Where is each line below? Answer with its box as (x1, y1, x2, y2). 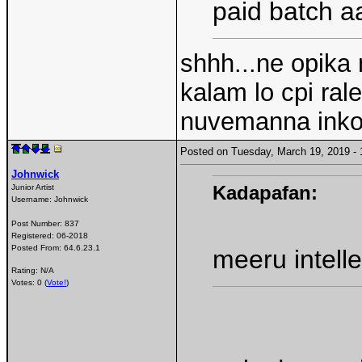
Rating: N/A (11, 266, 54, 276)
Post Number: (11, 218, 65, 228)
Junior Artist (11, 182, 54, 192)
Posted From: (11, 242, 64, 252)
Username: (11, 194, 54, 204)
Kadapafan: (213, 181, 318, 204)
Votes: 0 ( (11, 278, 47, 288)
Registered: (11, 230, 57, 240)
